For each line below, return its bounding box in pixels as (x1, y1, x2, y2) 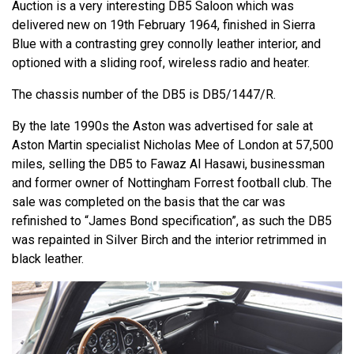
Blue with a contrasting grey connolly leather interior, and (12, 36, 321, 52)
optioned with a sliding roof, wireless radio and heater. (12, 55, 310, 71)
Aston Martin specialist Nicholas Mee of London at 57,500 (12, 137, 333, 153)
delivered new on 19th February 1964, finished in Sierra (12, 17, 315, 33)
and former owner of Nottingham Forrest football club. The (12, 175, 332, 191)
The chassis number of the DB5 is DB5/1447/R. (12, 87, 276, 103)
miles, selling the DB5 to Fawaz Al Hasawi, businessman (12, 156, 325, 172)
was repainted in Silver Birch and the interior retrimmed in (12, 232, 326, 248)
